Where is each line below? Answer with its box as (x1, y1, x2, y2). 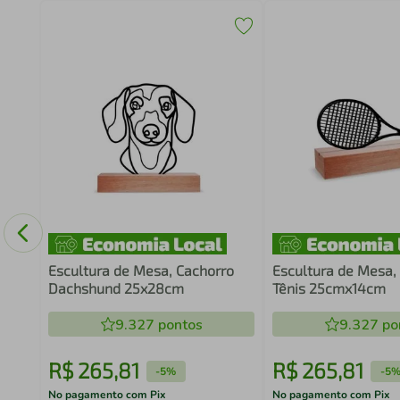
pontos (154, 315, 203, 335)
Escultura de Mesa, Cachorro (47, 262, 234, 279)
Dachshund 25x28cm (47, 279, 184, 296)
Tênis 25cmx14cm (272, 279, 387, 296)
